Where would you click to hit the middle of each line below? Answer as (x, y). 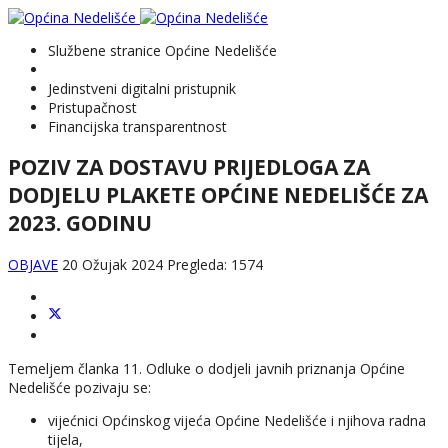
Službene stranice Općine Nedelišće (162, 50)
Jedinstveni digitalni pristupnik (142, 88)
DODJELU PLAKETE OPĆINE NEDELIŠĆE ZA (218, 195)
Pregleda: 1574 (215, 264)
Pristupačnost (92, 107)
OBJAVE (33, 264)
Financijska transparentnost (137, 126)
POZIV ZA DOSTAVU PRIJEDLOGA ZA (189, 167)
